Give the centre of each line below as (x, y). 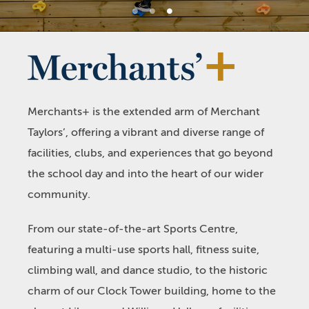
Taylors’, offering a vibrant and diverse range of (146, 132)
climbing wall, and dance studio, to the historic (148, 270)
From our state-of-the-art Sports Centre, (133, 229)
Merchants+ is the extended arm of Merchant (144, 112)
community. (59, 195)
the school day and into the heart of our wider (146, 174)
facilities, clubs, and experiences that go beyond (150, 153)
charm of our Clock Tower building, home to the (152, 291)
